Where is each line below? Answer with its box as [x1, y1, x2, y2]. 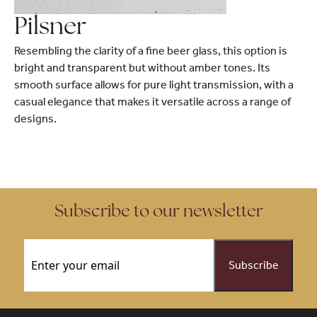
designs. [14, 112, 57, 125]
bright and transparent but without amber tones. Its [14, 61, 270, 74]
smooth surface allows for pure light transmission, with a [14, 78, 294, 91]
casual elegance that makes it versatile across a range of [14, 95, 291, 108]
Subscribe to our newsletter [54, 204, 263, 221]
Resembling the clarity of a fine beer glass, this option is [14, 44, 287, 57]
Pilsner [14, 16, 86, 40]
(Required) [52, 239, 108, 255]
